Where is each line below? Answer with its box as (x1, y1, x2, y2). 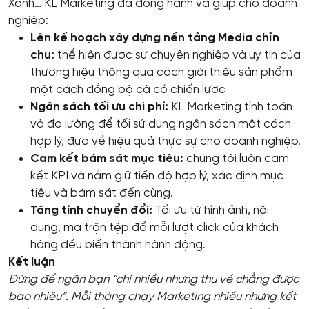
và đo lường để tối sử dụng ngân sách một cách (30, 117, 291, 130)
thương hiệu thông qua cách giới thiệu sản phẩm (30, 66, 292, 79)
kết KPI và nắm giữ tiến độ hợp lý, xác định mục (30, 169, 283, 182)
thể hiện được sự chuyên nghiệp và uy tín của (54, 48, 301, 61)
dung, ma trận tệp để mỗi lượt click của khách (30, 221, 279, 234)
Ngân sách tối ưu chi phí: (30, 100, 168, 113)
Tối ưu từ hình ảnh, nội (152, 203, 269, 217)
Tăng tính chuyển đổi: (30, 203, 152, 217)
